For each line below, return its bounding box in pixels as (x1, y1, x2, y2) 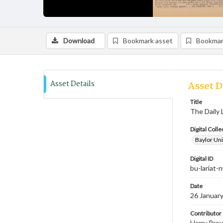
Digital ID (190, 155, 213, 162)
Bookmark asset (123, 36, 173, 45)
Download (63, 36, 95, 45)
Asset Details (50, 78, 95, 90)
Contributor (190, 210, 222, 217)
